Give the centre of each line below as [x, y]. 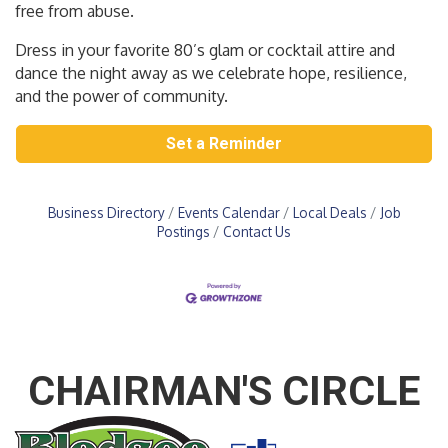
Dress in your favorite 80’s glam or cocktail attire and [205, 49]
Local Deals [329, 212]
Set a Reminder [224, 143]
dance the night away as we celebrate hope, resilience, [211, 72]
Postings [183, 231]
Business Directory [106, 212]
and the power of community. [121, 95]
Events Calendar [228, 212]
